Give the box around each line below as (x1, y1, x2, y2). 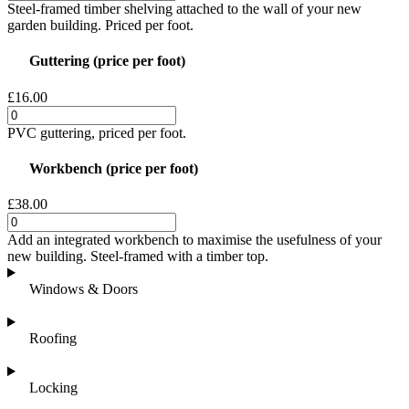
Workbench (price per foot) (26, 160, 198, 176)
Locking (26, 380, 78, 396)
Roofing (26, 330, 77, 347)
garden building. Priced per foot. (7, 16, 194, 33)
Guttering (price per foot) (26, 53, 185, 69)
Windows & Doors (26, 281, 138, 298)
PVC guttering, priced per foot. (7, 124, 186, 141)
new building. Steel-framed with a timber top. (7, 248, 268, 265)
